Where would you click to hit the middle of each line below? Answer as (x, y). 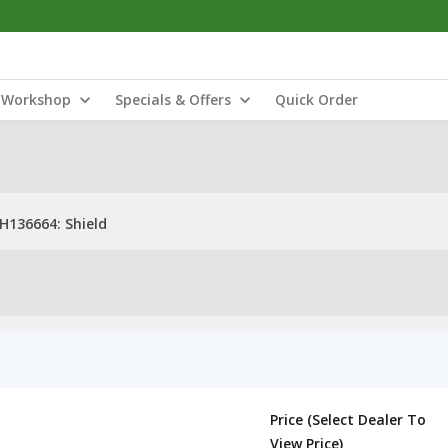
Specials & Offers (173, 99)
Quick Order (316, 99)
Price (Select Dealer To (348, 419)
